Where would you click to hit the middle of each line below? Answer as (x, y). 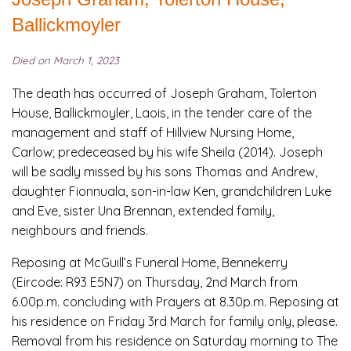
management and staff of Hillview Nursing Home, (153, 133)
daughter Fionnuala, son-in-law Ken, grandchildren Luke (172, 192)
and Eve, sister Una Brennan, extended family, (143, 211)
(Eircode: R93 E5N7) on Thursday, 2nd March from (155, 282)
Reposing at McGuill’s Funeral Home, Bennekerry (150, 263)
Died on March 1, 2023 (65, 61)
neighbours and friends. (80, 231)
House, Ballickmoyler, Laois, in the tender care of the (162, 113)
